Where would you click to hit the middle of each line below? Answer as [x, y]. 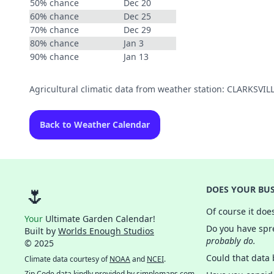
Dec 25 [137, 16]
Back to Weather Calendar [95, 124]
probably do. [231, 241]
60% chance [54, 16]
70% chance [54, 30]
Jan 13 [136, 57]
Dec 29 [137, 30]
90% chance [54, 57]
